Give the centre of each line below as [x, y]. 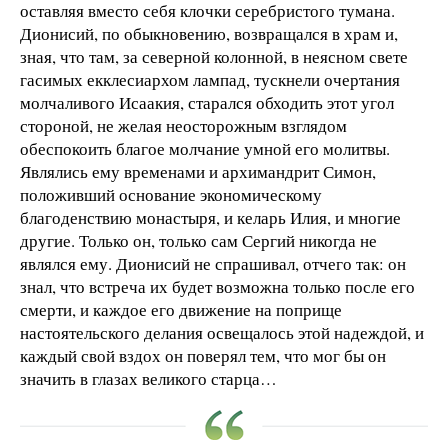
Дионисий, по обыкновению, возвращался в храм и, [209, 34]
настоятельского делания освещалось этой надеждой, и [222, 333]
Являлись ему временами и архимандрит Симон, [198, 172]
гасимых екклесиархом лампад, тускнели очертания [210, 80]
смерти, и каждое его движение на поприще [181, 310]
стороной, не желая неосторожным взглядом [183, 126]
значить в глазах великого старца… [148, 379]
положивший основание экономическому [171, 195]
